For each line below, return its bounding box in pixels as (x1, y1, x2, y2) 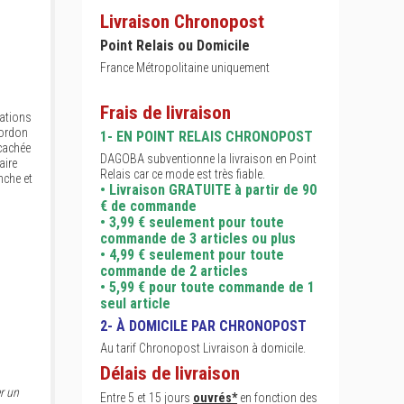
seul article (100, 295, 170, 312)
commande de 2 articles (100, 262, 248, 280)
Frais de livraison (100, 102, 231, 124)
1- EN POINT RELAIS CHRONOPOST (100, 128, 313, 145)
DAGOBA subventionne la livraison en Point (100, 151, 317, 166)
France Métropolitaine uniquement (100, 60, 270, 75)
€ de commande (100, 197, 197, 215)
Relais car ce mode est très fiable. (100, 167, 265, 181)
